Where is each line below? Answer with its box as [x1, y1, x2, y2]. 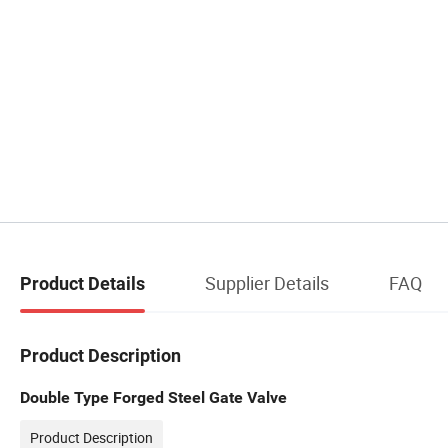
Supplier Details [205, 270, 329, 295]
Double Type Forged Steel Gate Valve [20, 387, 291, 407]
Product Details [20, 272, 145, 294]
